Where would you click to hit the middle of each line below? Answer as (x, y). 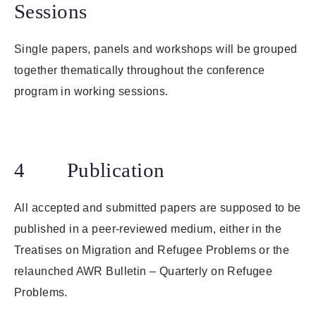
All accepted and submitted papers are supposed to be (158, 208)
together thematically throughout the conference (140, 71)
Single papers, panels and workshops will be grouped (156, 49)
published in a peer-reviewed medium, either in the (148, 229)
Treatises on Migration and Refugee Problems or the (152, 250)
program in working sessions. (91, 92)
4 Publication (90, 170)
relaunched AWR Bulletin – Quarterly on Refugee (144, 272)
